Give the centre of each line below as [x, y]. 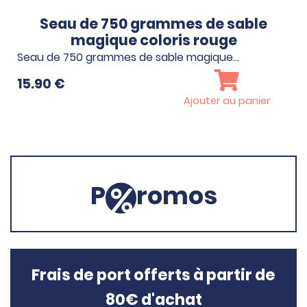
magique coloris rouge [153, 40]
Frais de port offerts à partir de [153, 274]
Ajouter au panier [227, 100]
